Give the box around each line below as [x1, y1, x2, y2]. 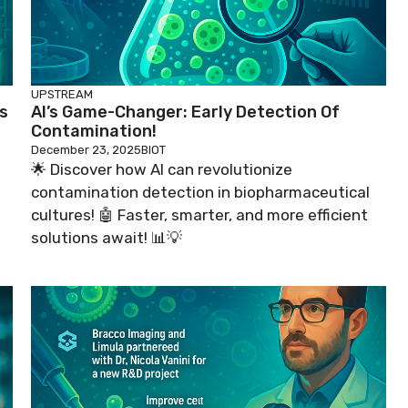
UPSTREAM [31, 87, 93, 101]
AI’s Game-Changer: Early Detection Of [31, 102, 340, 122]
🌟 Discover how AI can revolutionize [31, 160, 292, 178]
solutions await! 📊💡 [31, 229, 182, 247]
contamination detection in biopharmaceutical [31, 183, 370, 201]
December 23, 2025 [31, 143, 141, 157]
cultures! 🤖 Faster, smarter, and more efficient [31, 206, 368, 224]
